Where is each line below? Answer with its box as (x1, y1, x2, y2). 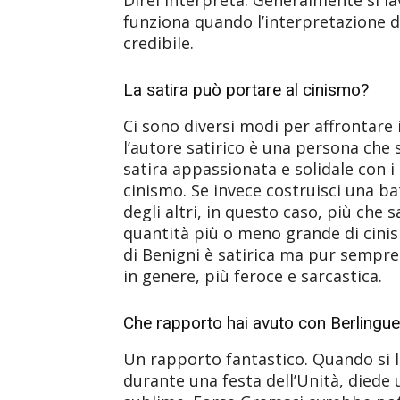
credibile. (123, 31, 194, 54)
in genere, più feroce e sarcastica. (123, 264, 382, 287)
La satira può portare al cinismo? (123, 79, 369, 100)
